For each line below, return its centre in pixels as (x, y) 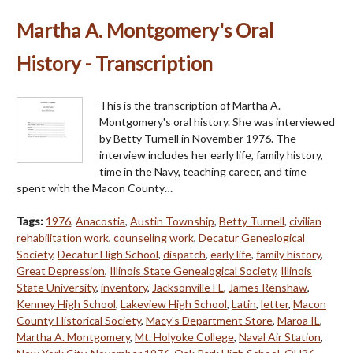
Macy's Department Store (209, 320)
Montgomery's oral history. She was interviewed (217, 121)
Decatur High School (108, 254)
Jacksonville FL (188, 287)
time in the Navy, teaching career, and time (203, 171)
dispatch (184, 254)
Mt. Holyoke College (184, 336)
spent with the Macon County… (95, 188)
